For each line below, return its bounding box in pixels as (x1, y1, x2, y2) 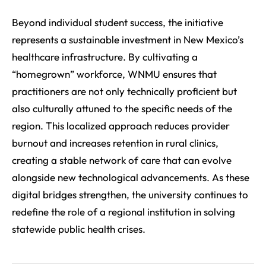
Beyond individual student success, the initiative (12, 16, 223, 29)
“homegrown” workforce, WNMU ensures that (12, 68, 217, 81)
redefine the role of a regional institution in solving (12, 205, 235, 218)
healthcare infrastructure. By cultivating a (12, 50, 198, 64)
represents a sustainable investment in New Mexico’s (12, 33, 243, 46)
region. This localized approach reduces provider (12, 119, 230, 132)
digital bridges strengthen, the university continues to (12, 188, 248, 201)
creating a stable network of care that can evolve (12, 154, 232, 167)
